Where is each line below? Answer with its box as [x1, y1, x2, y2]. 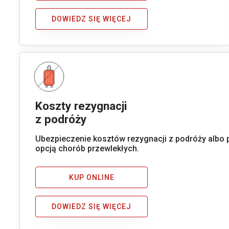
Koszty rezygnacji [35, 99, 128, 112]
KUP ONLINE [68, 173, 114, 182]
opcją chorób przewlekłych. [35, 143, 140, 153]
